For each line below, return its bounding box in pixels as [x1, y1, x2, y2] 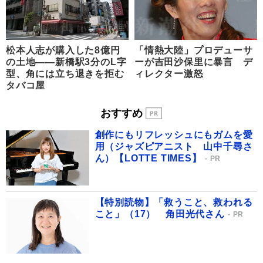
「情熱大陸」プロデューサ [134, 45, 253, 56]
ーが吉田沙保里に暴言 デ [134, 57, 253, 68]
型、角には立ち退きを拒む [6, 69, 124, 79]
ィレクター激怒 [134, 69, 204, 79]
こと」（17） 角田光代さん [95, 209, 225, 220]
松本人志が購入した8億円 [6, 45, 120, 56]
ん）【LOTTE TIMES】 [95, 153, 202, 163]
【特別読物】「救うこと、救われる [95, 197, 253, 208]
